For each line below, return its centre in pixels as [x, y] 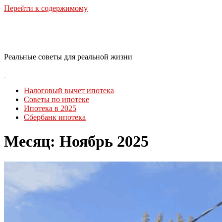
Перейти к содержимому [46, 8]
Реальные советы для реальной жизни [68, 56]
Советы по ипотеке [56, 99]
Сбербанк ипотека [55, 117]
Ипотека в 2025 [50, 108]
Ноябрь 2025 [104, 141]
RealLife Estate [56, 32]
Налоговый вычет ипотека [69, 90]
